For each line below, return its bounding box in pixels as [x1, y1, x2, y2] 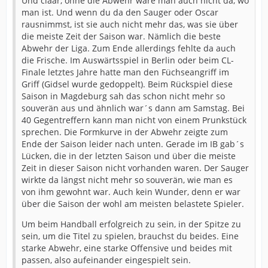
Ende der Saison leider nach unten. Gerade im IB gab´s [22, 138, 244, 150]
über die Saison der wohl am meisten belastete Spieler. [22, 197, 244, 209]
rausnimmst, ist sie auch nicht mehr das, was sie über [22, 18, 238, 30]
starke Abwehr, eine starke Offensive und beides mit [22, 242, 232, 254]
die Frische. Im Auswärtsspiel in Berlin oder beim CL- [22, 54, 234, 66]
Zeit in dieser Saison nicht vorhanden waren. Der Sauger [22, 162, 249, 173]
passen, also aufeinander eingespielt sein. [22, 254, 191, 266]
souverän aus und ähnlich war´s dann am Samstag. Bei [22, 102, 245, 114]
